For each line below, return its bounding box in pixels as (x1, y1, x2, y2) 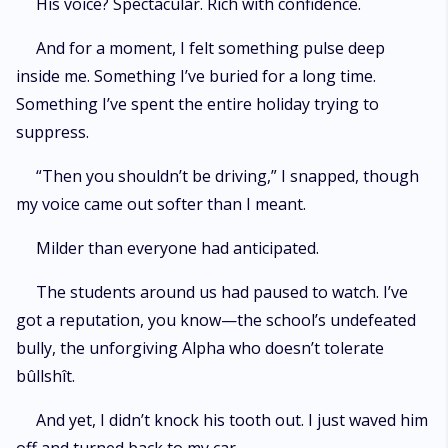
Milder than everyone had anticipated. (36, 237, 319, 259)
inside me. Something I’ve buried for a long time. (16, 65, 376, 87)
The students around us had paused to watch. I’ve (36, 281, 408, 303)
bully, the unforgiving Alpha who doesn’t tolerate (16, 337, 384, 359)
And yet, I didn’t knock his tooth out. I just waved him (36, 409, 428, 431)
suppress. (16, 121, 89, 143)
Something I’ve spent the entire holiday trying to (16, 93, 379, 115)
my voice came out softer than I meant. (16, 193, 306, 215)
